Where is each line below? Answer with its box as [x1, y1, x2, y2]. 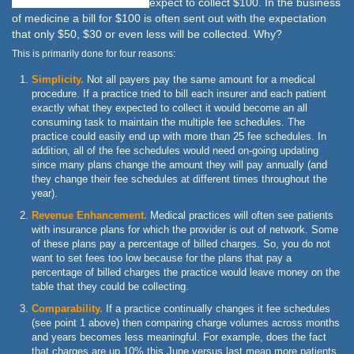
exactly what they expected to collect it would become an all [32, 101, 307, 114]
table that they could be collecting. [32, 280, 189, 292]
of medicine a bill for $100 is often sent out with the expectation [12, 11, 326, 24]
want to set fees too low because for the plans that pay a [32, 251, 292, 264]
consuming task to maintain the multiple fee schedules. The [32, 115, 305, 128]
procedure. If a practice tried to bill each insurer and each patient [32, 87, 326, 100]
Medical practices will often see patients [147, 209, 333, 221]
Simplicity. [32, 73, 84, 85]
